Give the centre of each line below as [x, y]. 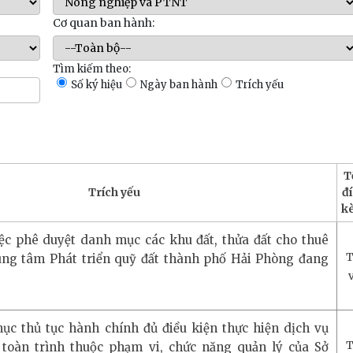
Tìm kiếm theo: [91, 69]
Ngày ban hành [178, 84]
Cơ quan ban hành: [103, 22]
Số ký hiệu [96, 84]
